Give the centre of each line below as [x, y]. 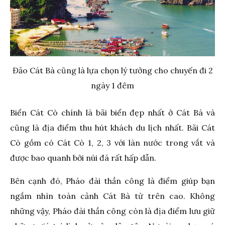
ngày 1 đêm [113, 85]
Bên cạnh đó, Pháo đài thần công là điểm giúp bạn [113, 181]
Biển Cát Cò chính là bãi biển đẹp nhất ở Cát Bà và [113, 112]
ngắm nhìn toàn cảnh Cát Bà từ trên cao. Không [113, 196]
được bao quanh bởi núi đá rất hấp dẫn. [83, 157]
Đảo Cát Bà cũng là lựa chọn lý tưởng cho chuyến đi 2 [113, 70]
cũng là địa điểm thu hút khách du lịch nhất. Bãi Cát [113, 127]
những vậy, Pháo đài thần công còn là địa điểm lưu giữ [113, 211]
